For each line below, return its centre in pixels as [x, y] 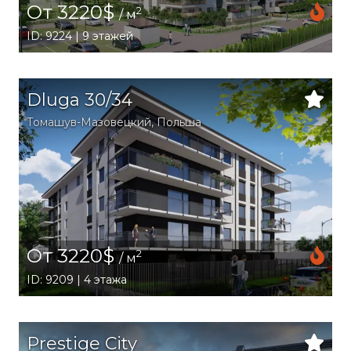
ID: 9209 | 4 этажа [77, 279]
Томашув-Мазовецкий [89, 123]
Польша [179, 123]
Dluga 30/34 [80, 100]
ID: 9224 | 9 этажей [80, 36]
